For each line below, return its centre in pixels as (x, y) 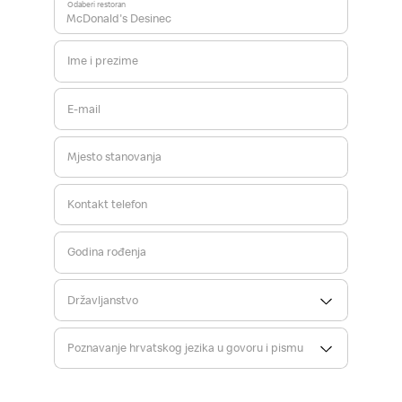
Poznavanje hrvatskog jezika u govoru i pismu (185, 347)
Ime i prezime (102, 61)
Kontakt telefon (107, 205)
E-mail (83, 109)
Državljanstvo (102, 300)
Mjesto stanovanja (114, 156)
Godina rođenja (106, 252)
